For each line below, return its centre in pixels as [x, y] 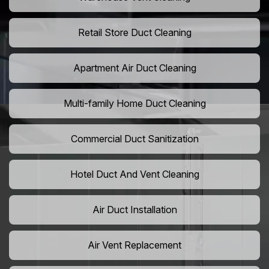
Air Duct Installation [134, 210]
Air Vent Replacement [134, 245]
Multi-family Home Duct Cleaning [134, 104]
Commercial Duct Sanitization [134, 139]
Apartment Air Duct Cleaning [134, 68]
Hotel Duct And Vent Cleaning [134, 174]
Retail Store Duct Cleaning [134, 33]
